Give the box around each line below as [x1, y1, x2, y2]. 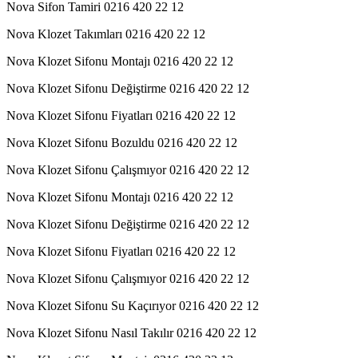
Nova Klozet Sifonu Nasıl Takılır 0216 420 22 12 [6, 325, 257, 340]
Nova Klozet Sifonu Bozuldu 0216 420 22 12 [6, 135, 237, 149]
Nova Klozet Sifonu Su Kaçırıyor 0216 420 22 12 [6, 298, 259, 312]
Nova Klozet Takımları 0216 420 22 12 [6, 26, 205, 41]
